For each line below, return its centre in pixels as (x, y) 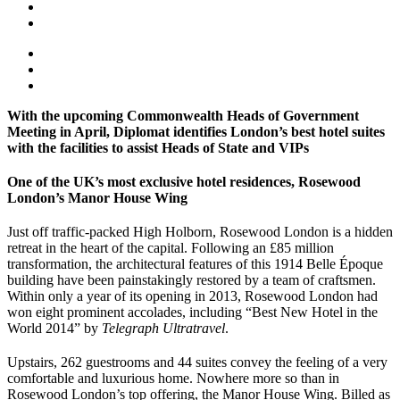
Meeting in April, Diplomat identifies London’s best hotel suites (196, 131)
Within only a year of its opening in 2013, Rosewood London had (192, 296)
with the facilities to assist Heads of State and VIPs (160, 147)
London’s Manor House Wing (97, 197)
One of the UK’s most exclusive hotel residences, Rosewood (184, 181)
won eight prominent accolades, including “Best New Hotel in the (192, 312)
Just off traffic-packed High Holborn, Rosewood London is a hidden (200, 231)
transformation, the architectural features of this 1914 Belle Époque (195, 263)
